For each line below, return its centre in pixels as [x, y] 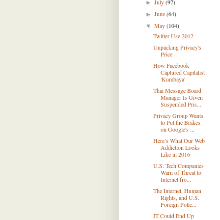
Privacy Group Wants [178, 115]
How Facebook [171, 65]
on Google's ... [177, 129]
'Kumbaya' [173, 79]
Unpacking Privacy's [177, 47]
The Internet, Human [177, 191]
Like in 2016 [175, 154]
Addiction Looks [180, 147]
